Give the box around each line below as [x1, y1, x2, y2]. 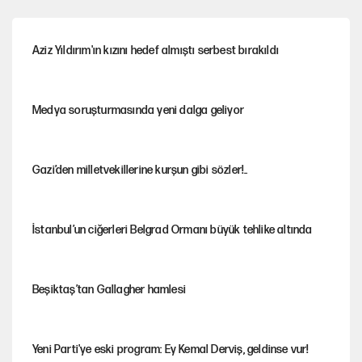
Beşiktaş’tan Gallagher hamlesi [32, 282, 186, 297]
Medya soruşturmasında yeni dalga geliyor [32, 103, 244, 117]
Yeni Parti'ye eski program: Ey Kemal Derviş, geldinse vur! [32, 342, 309, 356]
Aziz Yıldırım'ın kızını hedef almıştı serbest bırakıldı [32, 43, 279, 57]
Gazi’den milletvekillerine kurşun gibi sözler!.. [32, 162, 248, 177]
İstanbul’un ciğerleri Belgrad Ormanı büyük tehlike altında [32, 222, 313, 237]
